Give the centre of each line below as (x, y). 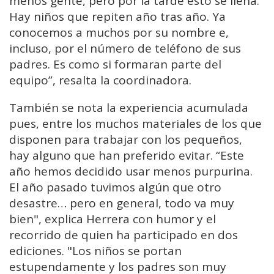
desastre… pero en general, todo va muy (122, 203)
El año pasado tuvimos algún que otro (115, 187)
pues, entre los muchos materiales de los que (135, 123)
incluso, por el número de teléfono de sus (125, 48)
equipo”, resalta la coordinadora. (100, 80)
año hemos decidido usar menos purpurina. (131, 171)
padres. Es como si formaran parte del (115, 64)
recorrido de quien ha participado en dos (124, 235)
